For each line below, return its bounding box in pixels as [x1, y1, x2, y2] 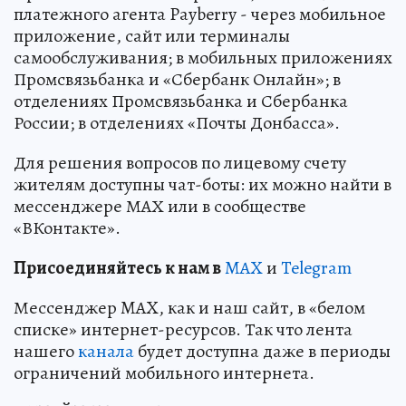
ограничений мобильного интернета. [14, 361, 314, 386]
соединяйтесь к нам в [47, 256, 221, 281]
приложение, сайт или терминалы [14, 24, 290, 49]
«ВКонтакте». [14, 216, 121, 241]
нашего [14, 339, 78, 364]
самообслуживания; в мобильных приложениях [14, 45, 392, 71]
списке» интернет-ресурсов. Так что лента [14, 317, 353, 343]
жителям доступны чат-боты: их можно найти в [14, 172, 391, 198]
